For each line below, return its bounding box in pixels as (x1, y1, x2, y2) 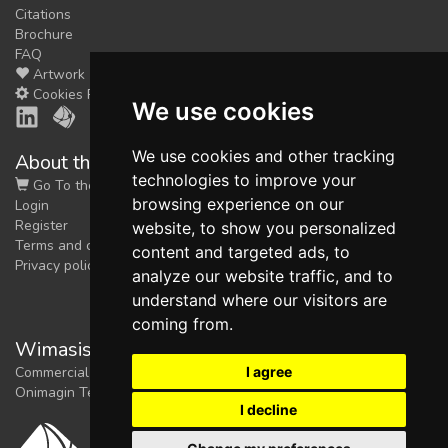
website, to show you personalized (131, 218, 396, 238)
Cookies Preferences (29, 85, 164, 105)
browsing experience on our (131, 194, 344, 214)
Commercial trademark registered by (15, 363, 246, 383)
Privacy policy (15, 256, 101, 276)
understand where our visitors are (131, 290, 387, 310)
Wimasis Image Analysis (15, 336, 230, 364)
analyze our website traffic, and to (131, 266, 393, 286)
